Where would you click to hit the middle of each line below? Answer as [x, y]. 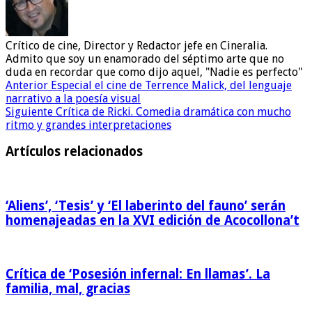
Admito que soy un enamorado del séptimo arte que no [145, 58]
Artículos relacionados [74, 152]
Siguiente [29, 111]
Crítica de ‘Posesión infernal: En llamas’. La [138, 274]
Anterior [27, 85]
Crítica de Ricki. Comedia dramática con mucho [172, 111]
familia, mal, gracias [68, 289]
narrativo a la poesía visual [73, 98]
